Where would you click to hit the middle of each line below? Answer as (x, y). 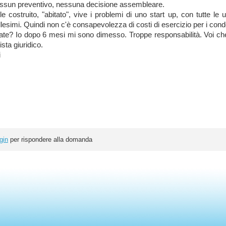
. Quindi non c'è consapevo (64, 25)
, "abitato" (53, 15)
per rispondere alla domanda (50, 139)
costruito (21, 15)
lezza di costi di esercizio (150, 25)
